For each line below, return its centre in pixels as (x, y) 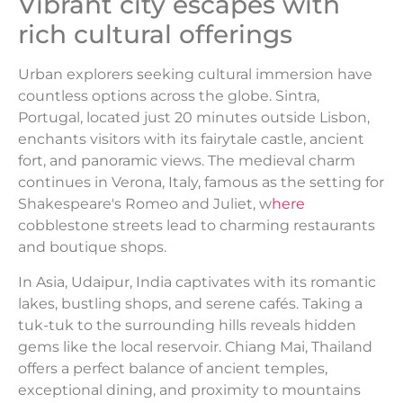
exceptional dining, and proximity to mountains (189, 390)
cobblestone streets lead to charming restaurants (197, 226)
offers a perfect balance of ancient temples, (173, 368)
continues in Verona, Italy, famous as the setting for (201, 183)
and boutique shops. (92, 247)
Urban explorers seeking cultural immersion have (195, 75)
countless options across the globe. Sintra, (169, 96)
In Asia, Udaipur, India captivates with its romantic (197, 282)
